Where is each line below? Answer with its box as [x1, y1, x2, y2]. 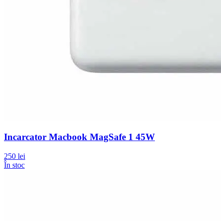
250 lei [4, 152, 25, 161]
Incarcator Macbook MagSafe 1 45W [4, 132, 155, 143]
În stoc [4, 161, 25, 170]
